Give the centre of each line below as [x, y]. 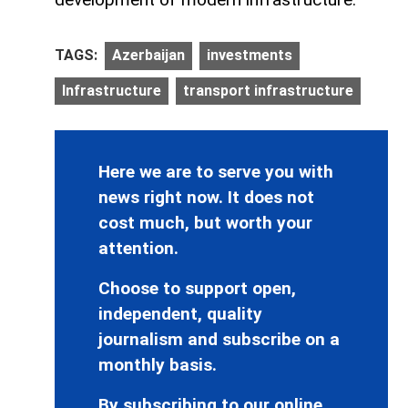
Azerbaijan [148, 56]
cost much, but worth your [205, 223]
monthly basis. [158, 365]
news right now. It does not [206, 198]
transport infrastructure [268, 90]
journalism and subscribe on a [219, 340]
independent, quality [180, 314]
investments [250, 56]
